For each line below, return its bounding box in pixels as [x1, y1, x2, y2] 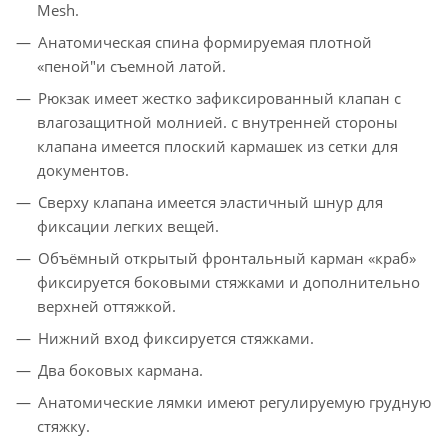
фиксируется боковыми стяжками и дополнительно [37, 272, 420, 293]
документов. [37, 160, 129, 181]
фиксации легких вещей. [37, 216, 219, 237]
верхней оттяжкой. [37, 296, 176, 317]
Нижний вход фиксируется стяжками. [38, 328, 314, 349]
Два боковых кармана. [38, 360, 203, 381]
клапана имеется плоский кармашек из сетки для [37, 136, 398, 157]
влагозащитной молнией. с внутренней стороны [37, 112, 398, 133]
